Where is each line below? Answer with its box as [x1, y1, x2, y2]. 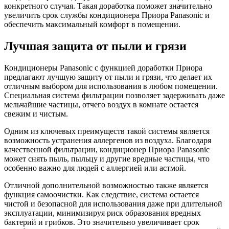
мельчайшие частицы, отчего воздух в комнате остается [4, 100, 198, 109]
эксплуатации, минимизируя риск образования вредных [4, 209, 201, 218]
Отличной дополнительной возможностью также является [4, 181, 208, 190]
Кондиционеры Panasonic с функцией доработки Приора [4, 63, 202, 73]
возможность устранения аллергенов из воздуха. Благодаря [4, 136, 211, 145]
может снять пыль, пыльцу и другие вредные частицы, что [4, 154, 210, 164]
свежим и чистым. [4, 109, 68, 119]
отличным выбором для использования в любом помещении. [4, 82, 218, 91]
